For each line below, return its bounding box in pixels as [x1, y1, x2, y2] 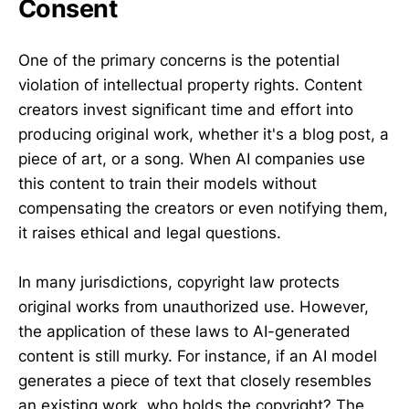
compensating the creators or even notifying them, [18, 198, 388, 217]
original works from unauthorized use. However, [18, 297, 369, 316]
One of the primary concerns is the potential [18, 50, 340, 69]
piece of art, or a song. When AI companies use [18, 149, 365, 168]
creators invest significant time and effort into [18, 100, 353, 119]
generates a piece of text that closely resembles [18, 371, 372, 390]
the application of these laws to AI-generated [18, 321, 351, 341]
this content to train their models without [18, 173, 317, 193]
